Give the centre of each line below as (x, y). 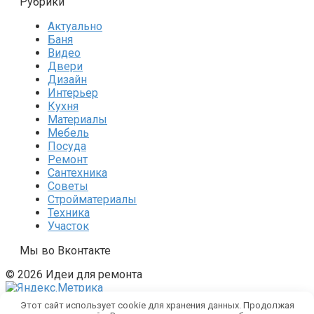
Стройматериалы (92, 199)
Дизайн (67, 79)
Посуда (67, 146)
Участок (68, 226)
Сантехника (77, 172)
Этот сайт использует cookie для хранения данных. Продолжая (157, 305)
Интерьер (73, 93)
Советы (68, 186)
